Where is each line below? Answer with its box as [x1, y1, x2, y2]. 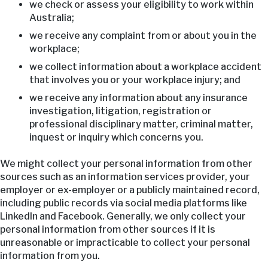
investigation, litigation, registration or [29, 105, 212, 117]
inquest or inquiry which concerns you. [29, 131, 203, 143]
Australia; [29, 11, 74, 23]
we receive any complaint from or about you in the [29, 29, 257, 41]
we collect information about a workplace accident [29, 60, 261, 72]
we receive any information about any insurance [29, 92, 248, 103]
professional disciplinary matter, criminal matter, [29, 118, 253, 130]
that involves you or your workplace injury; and [29, 74, 240, 86]
